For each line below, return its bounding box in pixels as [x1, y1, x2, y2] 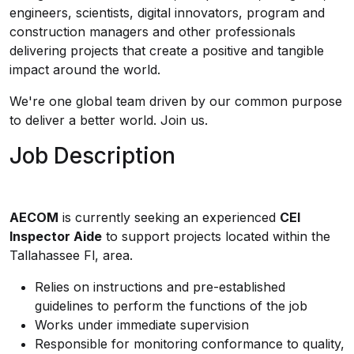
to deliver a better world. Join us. [9, 112, 208, 128]
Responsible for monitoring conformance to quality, [35, 336, 345, 352]
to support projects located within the [102, 228, 330, 244]
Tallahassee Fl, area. [9, 247, 133, 263]
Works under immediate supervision [35, 317, 253, 333]
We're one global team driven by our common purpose [9, 93, 342, 109]
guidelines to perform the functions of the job [35, 298, 307, 314]
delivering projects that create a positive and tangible [9, 43, 324, 58]
